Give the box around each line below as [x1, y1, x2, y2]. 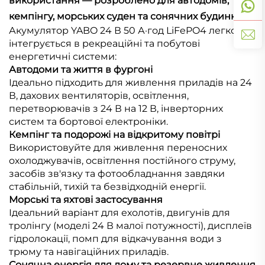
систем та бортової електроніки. [9, 116, 168, 128]
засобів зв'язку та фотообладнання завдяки [9, 168, 225, 180]
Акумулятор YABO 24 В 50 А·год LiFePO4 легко [9, 25, 237, 37]
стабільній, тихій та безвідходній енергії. [9, 181, 206, 193]
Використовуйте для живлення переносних [9, 142, 227, 154]
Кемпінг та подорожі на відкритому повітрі [9, 129, 220, 141]
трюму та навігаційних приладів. [9, 246, 169, 258]
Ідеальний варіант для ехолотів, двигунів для [9, 207, 230, 219]
